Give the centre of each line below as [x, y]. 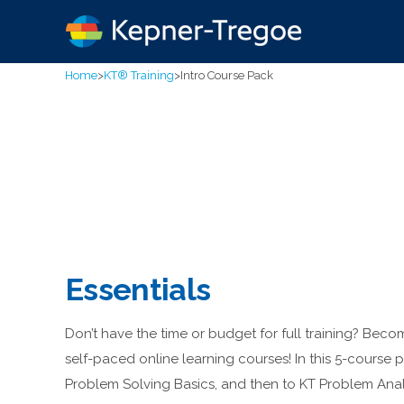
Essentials [138, 289]
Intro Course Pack [227, 75]
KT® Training [139, 75]
